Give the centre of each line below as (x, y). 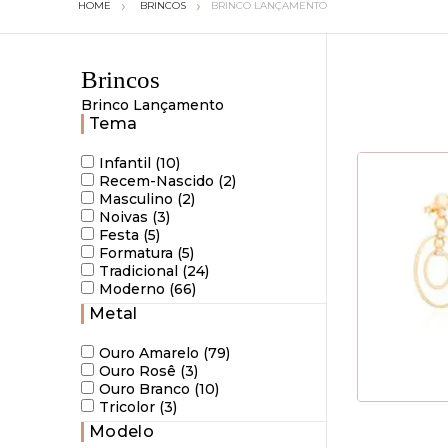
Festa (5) (129, 235)
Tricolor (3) (138, 407)
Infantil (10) (139, 163)
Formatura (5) (146, 253)
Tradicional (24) (154, 271)
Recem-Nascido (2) (167, 181)
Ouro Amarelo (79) (164, 353)
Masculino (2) (147, 199)
